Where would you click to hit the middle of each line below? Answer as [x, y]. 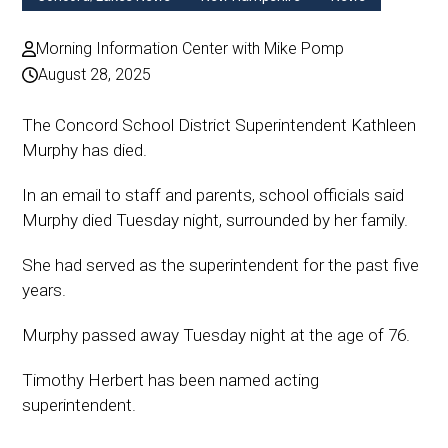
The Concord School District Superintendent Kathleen [219, 124]
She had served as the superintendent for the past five [221, 264]
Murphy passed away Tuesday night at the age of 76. [216, 334]
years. [44, 289]
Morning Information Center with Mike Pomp [190, 48]
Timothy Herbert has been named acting [171, 379]
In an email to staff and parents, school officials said [213, 194]
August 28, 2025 [95, 74]
